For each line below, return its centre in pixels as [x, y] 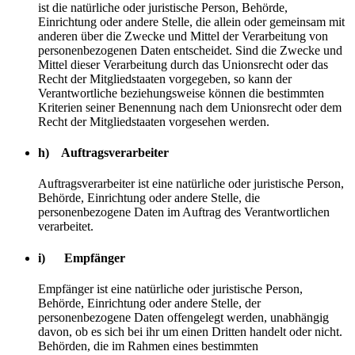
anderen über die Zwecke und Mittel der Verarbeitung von [183, 36]
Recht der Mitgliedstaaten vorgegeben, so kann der [165, 78]
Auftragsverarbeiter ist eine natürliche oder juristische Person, [191, 184]
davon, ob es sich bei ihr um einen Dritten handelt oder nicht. [190, 331]
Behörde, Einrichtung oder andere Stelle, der [149, 303]
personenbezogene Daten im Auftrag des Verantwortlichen [184, 212]
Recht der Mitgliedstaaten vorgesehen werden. [154, 121]
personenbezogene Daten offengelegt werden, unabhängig [183, 317]
